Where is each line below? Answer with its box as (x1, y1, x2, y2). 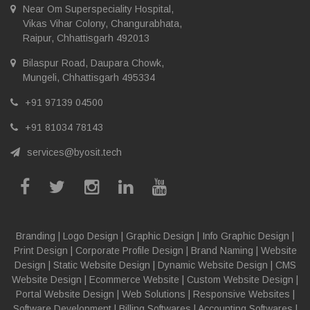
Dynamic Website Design (157, 259, 268, 271)
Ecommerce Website (89, 273, 179, 285)
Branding (16, 230, 55, 241)
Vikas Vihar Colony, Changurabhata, (23, 17, 182, 29)
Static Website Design (53, 259, 150, 271)
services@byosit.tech (27, 146, 122, 158)
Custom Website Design (187, 273, 293, 285)
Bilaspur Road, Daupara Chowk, (23, 57, 164, 69)
